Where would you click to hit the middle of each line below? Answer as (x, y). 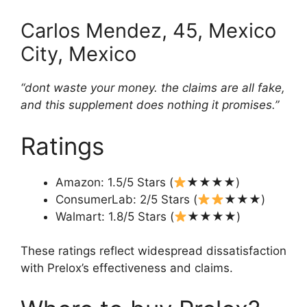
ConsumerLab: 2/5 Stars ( (126, 199)
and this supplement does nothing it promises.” (150, 105)
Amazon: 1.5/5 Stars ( (114, 182)
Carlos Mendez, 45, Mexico (148, 31)
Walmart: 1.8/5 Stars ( (115, 216)
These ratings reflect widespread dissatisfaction (153, 251)
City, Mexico (78, 54)
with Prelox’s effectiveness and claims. (127, 268)
